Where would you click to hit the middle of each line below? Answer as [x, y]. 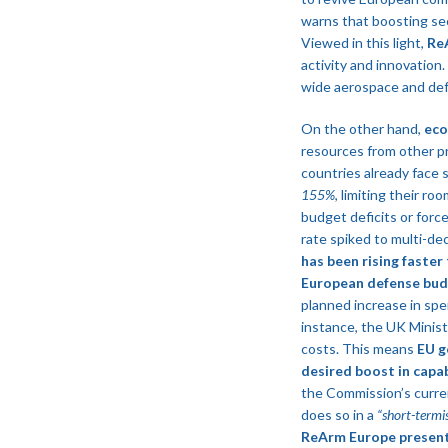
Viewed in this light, [363, 42]
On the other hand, [362, 128]
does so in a [338, 414]
